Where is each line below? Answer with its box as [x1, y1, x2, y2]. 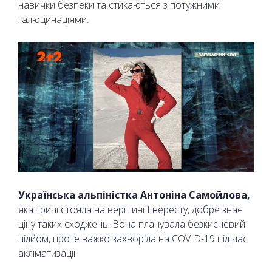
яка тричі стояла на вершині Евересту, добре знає [18, 203, 242, 217]
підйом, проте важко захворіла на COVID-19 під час [18, 232, 248, 246]
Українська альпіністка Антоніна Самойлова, [18, 188, 250, 202]
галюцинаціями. [18, 13, 89, 27]
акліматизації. [18, 246, 80, 260]
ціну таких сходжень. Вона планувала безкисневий [18, 217, 245, 231]
